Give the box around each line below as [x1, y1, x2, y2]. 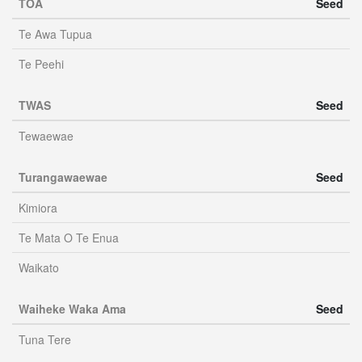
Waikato [19, 259, 59, 276]
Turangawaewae [19, 169, 107, 185]
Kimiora [19, 200, 57, 216]
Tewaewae [19, 128, 74, 144]
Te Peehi [19, 56, 64, 72]
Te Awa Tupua [19, 26, 92, 42]
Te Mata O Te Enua [19, 229, 119, 246]
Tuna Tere [19, 331, 71, 347]
